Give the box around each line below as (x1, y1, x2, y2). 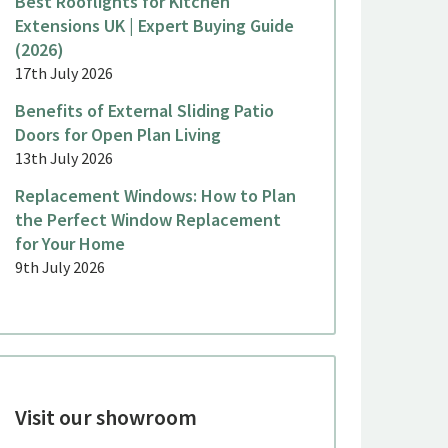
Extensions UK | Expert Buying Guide (14, 14, 294, 38)
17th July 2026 (14, 63, 113, 84)
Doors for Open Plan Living (14, 123, 221, 147)
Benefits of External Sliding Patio (14, 99, 274, 123)
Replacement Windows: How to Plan (14, 184, 296, 208)
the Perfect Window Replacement (14, 208, 281, 232)
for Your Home (14, 232, 125, 256)
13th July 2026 (14, 148, 113, 169)
